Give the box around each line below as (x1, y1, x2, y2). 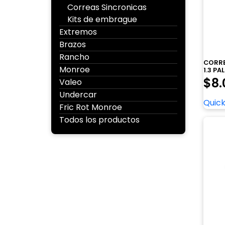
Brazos (59, 39, 86, 50)
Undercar (59, 89, 97, 100)
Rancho (59, 51, 89, 63)
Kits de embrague (67, 14, 137, 25)
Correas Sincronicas (67, 2, 147, 13)
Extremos (59, 26, 97, 38)
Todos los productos (59, 114, 140, 126)
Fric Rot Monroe (59, 101, 122, 113)
